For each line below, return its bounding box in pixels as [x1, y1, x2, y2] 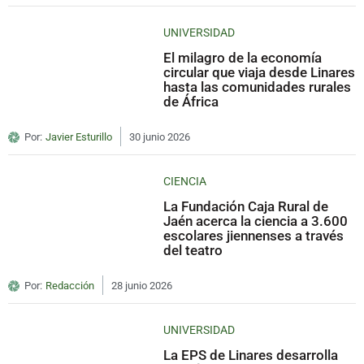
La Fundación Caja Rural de [163, 198, 329, 215]
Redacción [45, 279, 94, 292]
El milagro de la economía [163, 50, 323, 67]
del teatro [163, 242, 223, 259]
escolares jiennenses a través [163, 227, 344, 245]
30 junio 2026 [129, 131, 190, 144]
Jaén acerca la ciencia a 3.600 [163, 213, 349, 230]
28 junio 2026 [111, 279, 172, 292]
